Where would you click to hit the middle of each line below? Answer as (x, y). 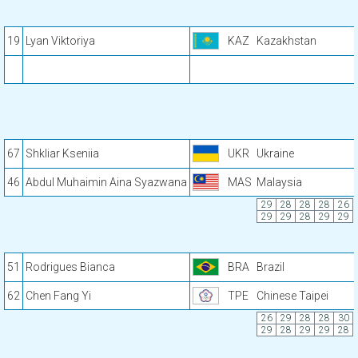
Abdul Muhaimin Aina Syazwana (106, 182)
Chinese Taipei (292, 296)
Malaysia (279, 182)
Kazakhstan (286, 41)
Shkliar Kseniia (62, 153)
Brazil (270, 267)
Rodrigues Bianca (70, 267)
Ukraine (275, 153)
